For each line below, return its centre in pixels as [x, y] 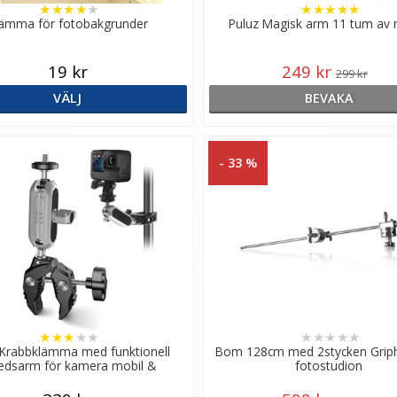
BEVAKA [329, 97]
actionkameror [68, 379]
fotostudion [329, 365]
